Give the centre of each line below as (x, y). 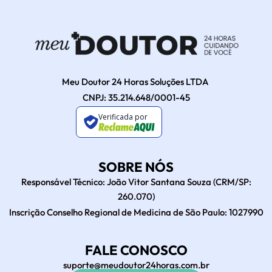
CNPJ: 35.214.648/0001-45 (136, 97)
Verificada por (123, 117)
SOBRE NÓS (136, 167)
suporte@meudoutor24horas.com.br (136, 265)
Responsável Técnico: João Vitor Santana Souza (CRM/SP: (136, 182)
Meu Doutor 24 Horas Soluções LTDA (136, 82)
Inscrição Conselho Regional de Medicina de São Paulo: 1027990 (136, 212)
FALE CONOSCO (136, 250)
